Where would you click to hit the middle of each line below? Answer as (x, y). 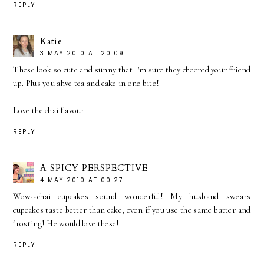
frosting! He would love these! (66, 223)
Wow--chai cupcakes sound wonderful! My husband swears (132, 196)
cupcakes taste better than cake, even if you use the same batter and (132, 210)
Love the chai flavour (49, 110)
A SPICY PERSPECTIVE (94, 168)
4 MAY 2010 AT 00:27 (82, 180)
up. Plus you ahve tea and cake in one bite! (86, 83)
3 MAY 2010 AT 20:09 (82, 53)
